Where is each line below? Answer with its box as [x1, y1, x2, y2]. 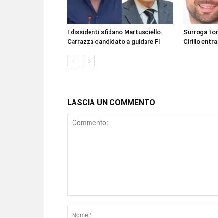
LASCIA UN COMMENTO [67, 98, 155, 107]
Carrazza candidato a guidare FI [67, 38, 160, 45]
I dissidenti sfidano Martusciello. [67, 28, 163, 36]
